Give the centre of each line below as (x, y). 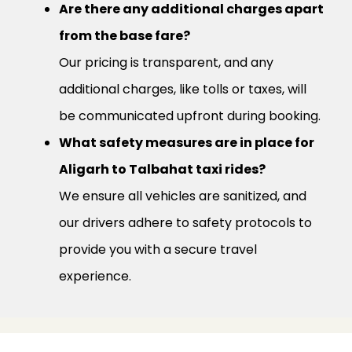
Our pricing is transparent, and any (166, 63)
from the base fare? (125, 36)
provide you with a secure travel (158, 250)
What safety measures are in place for (187, 143)
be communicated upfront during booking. (190, 116)
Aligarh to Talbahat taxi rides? (162, 170)
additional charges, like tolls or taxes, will (183, 90)
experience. (95, 277)
